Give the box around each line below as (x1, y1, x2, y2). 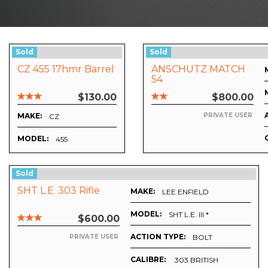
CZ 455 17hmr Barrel (17, 63, 114, 75)
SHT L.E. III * (169, 209, 209, 219)
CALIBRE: (130, 255, 166, 264)
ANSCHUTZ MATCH (151, 63, 245, 75)
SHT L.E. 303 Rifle (17, 185, 100, 197)
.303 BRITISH (173, 255, 218, 264)
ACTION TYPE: (130, 232, 185, 242)
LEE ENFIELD (162, 187, 209, 196)
